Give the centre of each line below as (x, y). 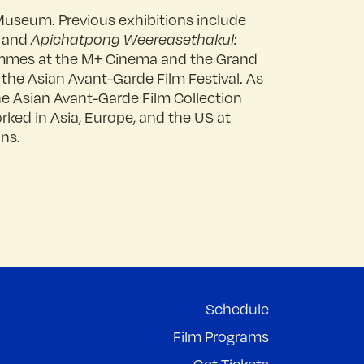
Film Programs (221, 336)
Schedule (237, 309)
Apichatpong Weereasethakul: (134, 39)
